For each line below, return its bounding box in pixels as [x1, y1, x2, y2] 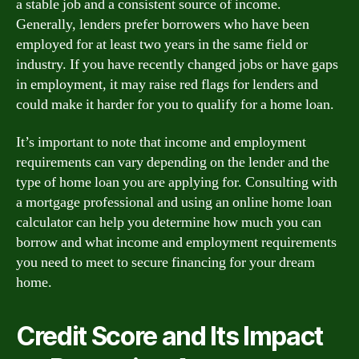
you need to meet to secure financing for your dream [16, 253, 315, 272]
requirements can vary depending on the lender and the [16, 153, 329, 171]
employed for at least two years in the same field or [16, 34, 308, 54]
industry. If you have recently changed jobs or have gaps [16, 54, 338, 74]
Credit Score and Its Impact [16, 321, 324, 352]
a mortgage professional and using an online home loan [16, 193, 332, 212]
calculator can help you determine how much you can [16, 213, 321, 232]
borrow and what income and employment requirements [16, 233, 337, 252]
